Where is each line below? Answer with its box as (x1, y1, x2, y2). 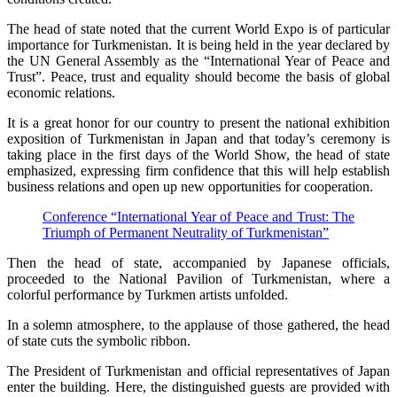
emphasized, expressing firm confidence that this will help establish (7, 163, 390, 178)
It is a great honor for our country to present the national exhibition (7, 115, 390, 130)
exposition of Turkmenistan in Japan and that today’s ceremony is (7, 131, 390, 146)
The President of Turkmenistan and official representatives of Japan (7, 363, 390, 378)
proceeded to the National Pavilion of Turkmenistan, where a (7, 271, 390, 286)
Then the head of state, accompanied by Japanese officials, (7, 255, 390, 270)
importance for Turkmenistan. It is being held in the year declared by (7, 37, 390, 52)
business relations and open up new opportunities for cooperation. (7, 179, 373, 194)
